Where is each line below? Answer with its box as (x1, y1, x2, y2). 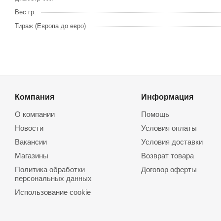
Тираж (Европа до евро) (15, 22, 86, 30)
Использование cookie (15, 188, 91, 197)
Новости (15, 124, 43, 133)
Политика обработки (15, 165, 85, 174)
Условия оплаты (141, 124, 197, 133)
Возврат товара (141, 151, 194, 160)
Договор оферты (141, 165, 197, 174)
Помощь (141, 110, 169, 119)
